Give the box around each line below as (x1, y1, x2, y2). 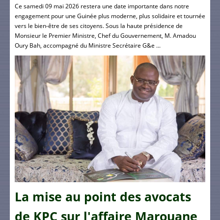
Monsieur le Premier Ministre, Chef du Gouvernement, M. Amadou (15, 31, 196, 40)
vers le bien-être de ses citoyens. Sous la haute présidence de (15, 21, 183, 30)
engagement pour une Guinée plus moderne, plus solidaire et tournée (15, 11, 205, 20)
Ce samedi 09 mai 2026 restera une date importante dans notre (15, 1, 189, 10)
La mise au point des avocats (15, 189, 191, 205)
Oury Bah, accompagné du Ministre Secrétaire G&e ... (15, 41, 161, 50)
